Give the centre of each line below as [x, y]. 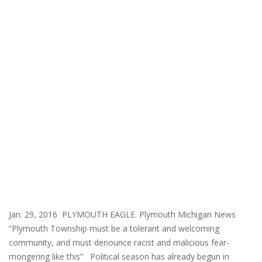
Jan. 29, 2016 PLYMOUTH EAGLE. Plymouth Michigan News [127, 214]
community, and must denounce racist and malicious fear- [119, 242]
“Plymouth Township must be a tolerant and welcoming [114, 228]
